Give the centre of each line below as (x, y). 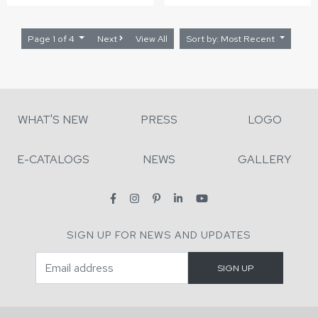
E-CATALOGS (53, 159)
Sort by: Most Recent (249, 38)
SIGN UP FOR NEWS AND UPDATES (159, 235)
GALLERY (265, 159)
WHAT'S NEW (53, 120)
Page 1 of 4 (52, 38)
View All (152, 38)
